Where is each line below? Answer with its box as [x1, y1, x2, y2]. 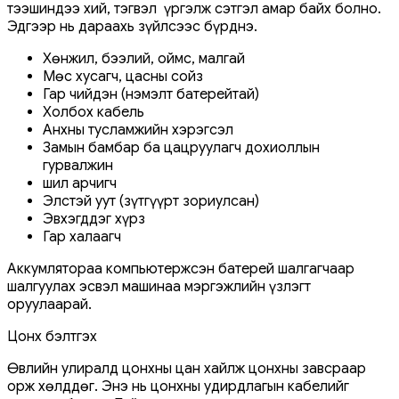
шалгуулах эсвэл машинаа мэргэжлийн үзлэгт [7, 277, 311, 296]
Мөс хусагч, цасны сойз [43, 67, 203, 85]
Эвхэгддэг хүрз [43, 209, 145, 228]
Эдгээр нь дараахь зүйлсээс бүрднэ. [7, 17, 257, 36]
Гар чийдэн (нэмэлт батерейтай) [43, 85, 259, 103]
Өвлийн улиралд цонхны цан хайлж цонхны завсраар [7, 359, 366, 378]
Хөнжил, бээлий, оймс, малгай [43, 49, 245, 68]
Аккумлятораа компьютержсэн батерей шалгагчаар [7, 259, 354, 278]
